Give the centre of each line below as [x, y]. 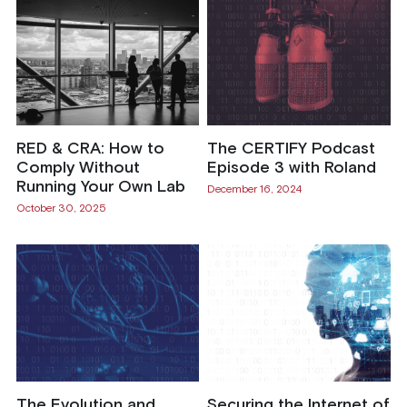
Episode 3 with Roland [291, 168]
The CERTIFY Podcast [291, 149]
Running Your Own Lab [100, 187]
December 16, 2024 [254, 190]
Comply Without [78, 168]
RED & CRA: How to [90, 149]
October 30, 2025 [61, 209]
